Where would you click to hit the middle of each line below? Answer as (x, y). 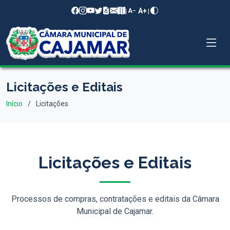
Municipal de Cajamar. (115, 211)
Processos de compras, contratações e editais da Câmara (115, 199)
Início (14, 104)
